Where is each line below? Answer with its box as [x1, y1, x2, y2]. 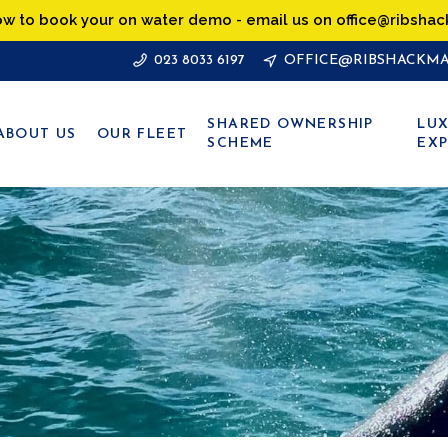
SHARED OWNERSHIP [207, 117, 374, 132]
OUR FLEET [96, 126, 188, 142]
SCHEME [207, 136, 274, 151]
